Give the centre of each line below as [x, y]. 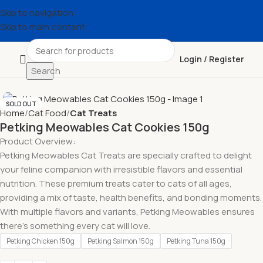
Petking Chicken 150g [41, 241]
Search [45, 71]
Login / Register [212, 59]
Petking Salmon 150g [121, 241]
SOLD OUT [21, 104]
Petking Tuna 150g [196, 241]
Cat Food [47, 113]
